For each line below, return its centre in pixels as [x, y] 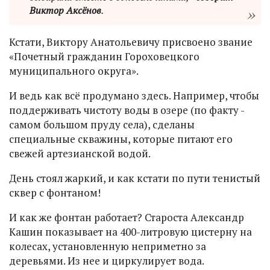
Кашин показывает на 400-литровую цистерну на [130, 231]
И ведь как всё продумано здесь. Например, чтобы [134, 95]
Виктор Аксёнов [65, 10]
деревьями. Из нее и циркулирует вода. [107, 260]
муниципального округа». [74, 71]
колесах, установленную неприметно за [108, 246]
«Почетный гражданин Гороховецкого [104, 56]
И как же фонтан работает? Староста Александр [127, 217]
